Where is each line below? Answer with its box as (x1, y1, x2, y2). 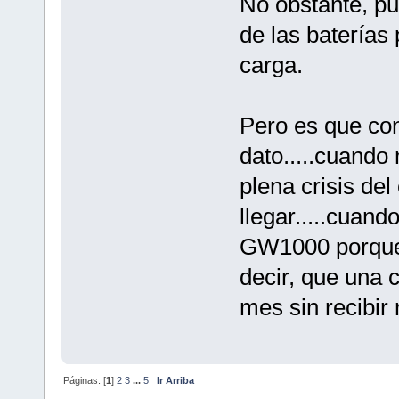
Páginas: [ (63, 374, 107, 386)
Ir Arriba (157, 374, 195, 386)
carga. (239, 51, 303, 78)
